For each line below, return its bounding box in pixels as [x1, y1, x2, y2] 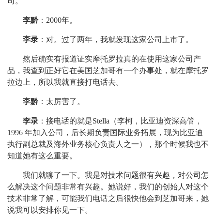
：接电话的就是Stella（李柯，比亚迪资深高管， [38, 117, 202, 125]
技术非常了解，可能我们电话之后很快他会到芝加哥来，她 [7, 194, 209, 202]
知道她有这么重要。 [7, 152, 77, 160]
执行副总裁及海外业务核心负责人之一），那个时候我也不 [7, 140, 209, 148]
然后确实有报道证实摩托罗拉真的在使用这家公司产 [23, 55, 201, 63]
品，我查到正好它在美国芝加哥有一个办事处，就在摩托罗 [7, 66, 209, 75]
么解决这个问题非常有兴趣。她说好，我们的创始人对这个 [7, 183, 209, 191]
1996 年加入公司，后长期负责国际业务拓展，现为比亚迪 [7, 128, 203, 137]
